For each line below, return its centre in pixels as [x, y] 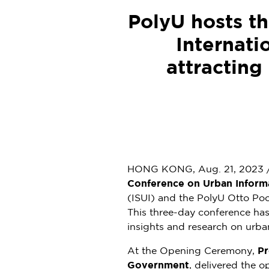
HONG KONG [160, 169]
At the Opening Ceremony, [192, 251]
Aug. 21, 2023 [231, 169]
